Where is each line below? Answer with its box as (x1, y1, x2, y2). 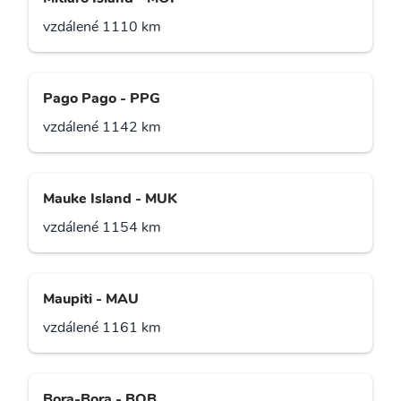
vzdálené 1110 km (43, 17, 161, 38)
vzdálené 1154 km (43, 218, 161, 238)
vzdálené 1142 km (43, 117, 161, 138)
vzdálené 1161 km (43, 318, 161, 338)
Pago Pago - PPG (43, 89, 160, 109)
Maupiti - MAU (43, 289, 139, 310)
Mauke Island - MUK (43, 189, 177, 209)
